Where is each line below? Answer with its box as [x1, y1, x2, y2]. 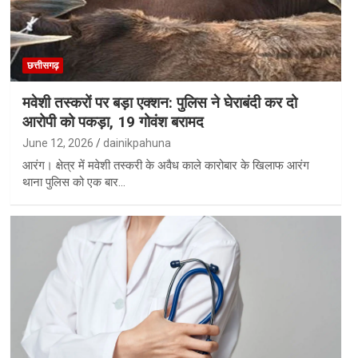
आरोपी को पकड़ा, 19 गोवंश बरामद [22, 112, 204, 131]
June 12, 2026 [22, 136, 93, 149]
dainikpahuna [102, 136, 171, 149]
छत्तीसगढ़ [26, 59, 58, 71]
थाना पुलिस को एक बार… [22, 174, 125, 189]
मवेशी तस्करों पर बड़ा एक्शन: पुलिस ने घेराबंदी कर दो [22, 93, 297, 112]
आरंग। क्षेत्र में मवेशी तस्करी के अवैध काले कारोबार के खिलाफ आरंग [22, 157, 309, 173]
